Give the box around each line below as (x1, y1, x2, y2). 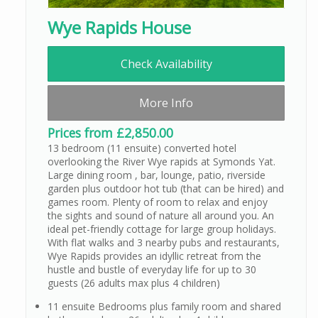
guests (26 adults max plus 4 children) (48, 276, 220, 290)
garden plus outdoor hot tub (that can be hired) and (48, 182, 284, 196)
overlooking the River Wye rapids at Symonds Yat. (48, 155, 275, 169)
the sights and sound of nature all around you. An (48, 209, 274, 223)
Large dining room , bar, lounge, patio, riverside (48, 168, 265, 182)
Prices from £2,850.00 (48, 124, 173, 142)
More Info (139, 95, 193, 111)
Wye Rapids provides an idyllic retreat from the (48, 249, 261, 263)
